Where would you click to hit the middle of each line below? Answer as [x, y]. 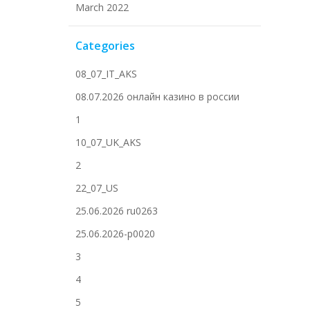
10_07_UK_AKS [108, 142]
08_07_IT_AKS [106, 74]
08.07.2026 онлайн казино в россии [157, 97]
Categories [105, 46]
